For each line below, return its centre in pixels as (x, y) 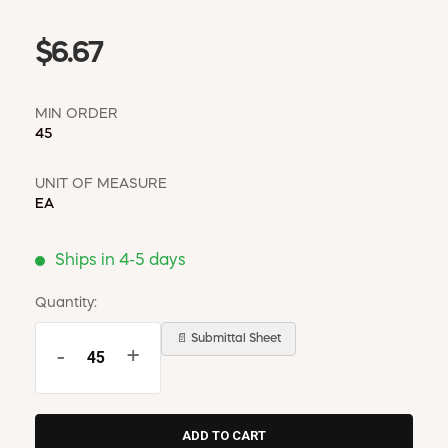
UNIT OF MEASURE (101, 183)
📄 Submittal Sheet (228, 338)
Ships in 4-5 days (120, 260)
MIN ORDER (76, 113)
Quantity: (66, 302)
